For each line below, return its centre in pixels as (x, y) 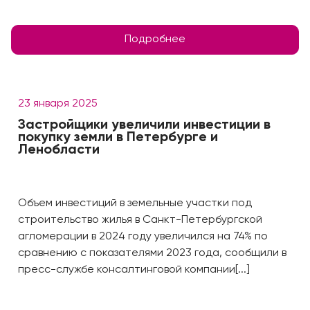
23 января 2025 (58, 104)
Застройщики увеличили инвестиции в (144, 125)
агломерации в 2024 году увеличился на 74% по (143, 237)
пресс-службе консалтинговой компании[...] (134, 270)
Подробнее (155, 39)
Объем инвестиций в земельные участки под (135, 203)
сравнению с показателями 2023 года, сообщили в (152, 253)
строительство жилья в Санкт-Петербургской (140, 220)
